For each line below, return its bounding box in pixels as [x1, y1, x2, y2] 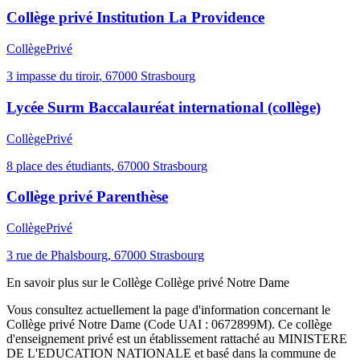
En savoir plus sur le [6, 276, 112, 290]
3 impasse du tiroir [6, 69, 99, 84]
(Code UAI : [141, 317, 211, 332]
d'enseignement [6, 332, 88, 346]
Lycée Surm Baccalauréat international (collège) [6, 98, 321, 116]
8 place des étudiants [6, 158, 111, 173]
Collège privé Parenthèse [6, 188, 168, 206]
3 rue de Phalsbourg [6, 248, 108, 263]
